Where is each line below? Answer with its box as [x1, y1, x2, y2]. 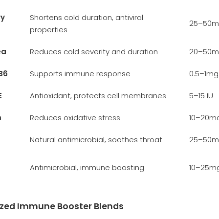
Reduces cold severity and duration [30, 46, 158, 57]
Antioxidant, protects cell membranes [30, 90, 166, 101]
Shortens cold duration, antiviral [30, 12, 143, 22]
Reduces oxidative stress [30, 112, 120, 123]
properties [30, 24, 67, 35]
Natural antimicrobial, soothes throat [30, 134, 162, 145]
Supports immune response [30, 68, 131, 79]
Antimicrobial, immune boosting [30, 162, 144, 173]
